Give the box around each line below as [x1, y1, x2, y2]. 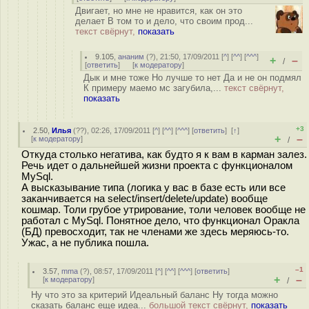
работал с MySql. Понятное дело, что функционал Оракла [21, 215, 299, 226]
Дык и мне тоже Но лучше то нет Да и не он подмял [83, 72, 301, 83]
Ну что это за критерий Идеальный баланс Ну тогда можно [31, 290, 278, 300]
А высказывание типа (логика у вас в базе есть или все [21, 182, 286, 193]
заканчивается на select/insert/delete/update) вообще [21, 193, 268, 204]
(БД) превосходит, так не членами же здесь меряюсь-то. [21, 226, 289, 237]
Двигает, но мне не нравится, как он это [75, 6, 242, 16]
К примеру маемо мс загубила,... [83, 83, 224, 93]
